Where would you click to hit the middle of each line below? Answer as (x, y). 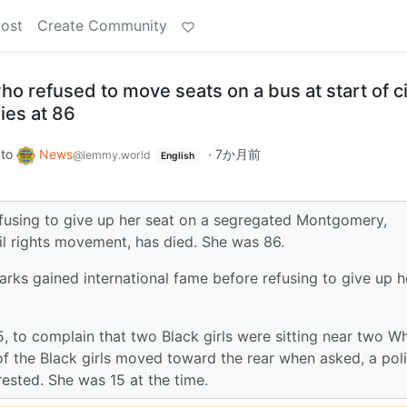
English (177, 156)
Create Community (102, 25)
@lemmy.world (112, 155)
